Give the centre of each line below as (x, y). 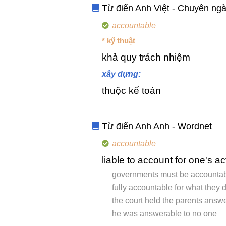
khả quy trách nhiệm (146, 58)
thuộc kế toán (131, 91)
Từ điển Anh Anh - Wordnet (157, 126)
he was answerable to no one (164, 214)
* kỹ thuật (119, 41)
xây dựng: (121, 74)
